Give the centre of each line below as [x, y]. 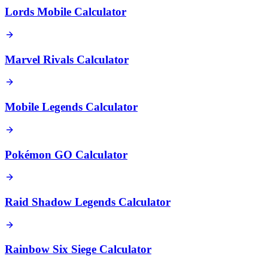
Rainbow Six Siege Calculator [78, 249]
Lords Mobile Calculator [66, 12]
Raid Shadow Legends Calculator [88, 202]
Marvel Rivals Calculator [67, 59]
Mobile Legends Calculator [71, 107]
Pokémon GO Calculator [66, 154]
